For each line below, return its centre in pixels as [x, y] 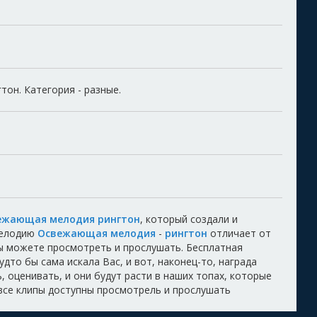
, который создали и [189, 219]
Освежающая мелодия [97, 234]
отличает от [239, 234]
